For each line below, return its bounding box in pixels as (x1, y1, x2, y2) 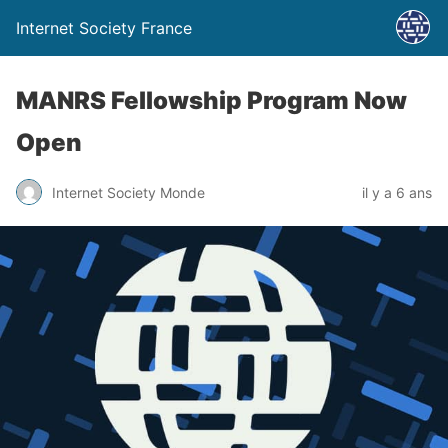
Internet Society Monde (52, 183, 205, 201)
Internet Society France (16, 18, 192, 38)
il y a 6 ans (362, 183, 432, 201)
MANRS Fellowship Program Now (16, 86, 407, 115)
